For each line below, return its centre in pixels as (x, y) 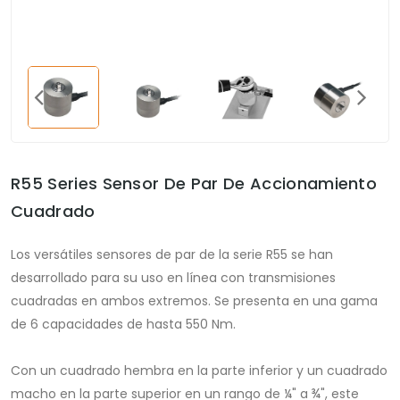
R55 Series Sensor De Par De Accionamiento (194, 184)
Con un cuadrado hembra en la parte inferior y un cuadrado (199, 371)
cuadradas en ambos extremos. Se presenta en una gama (194, 301)
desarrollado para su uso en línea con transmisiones (173, 278)
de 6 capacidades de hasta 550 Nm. (123, 325)
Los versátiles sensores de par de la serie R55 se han (172, 255)
